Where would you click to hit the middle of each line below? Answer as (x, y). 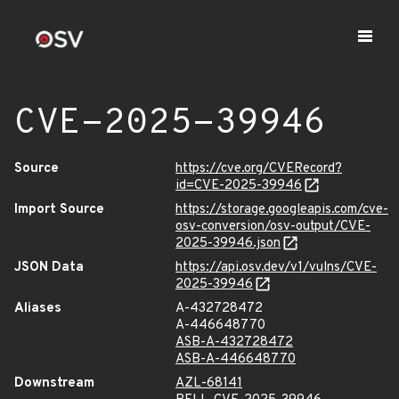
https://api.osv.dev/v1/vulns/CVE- (276, 268)
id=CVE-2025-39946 (239, 186)
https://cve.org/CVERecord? (259, 169)
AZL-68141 (209, 383)
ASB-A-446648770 (236, 359)
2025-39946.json (228, 244)
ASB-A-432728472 (234, 342)
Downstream (54, 383)
